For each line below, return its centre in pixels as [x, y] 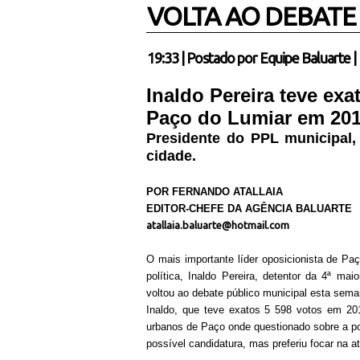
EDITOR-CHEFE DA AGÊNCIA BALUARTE [249, 209]
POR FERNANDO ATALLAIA [215, 192]
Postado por [223, 58]
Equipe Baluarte [305, 58]
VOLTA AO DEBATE [252, 16]
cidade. [173, 156]
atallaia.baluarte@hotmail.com [218, 225]
